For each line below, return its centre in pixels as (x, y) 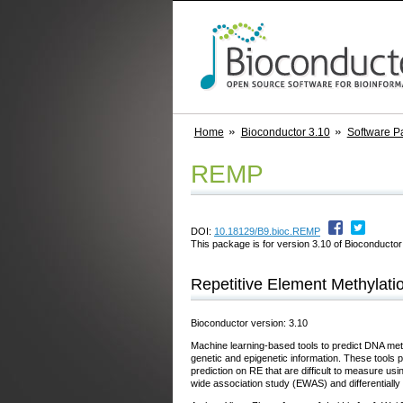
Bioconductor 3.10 (285, 132)
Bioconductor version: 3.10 (249, 322)
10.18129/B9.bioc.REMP (267, 231)
